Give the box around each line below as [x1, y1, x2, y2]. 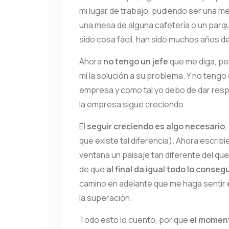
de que [79, 164, 105, 175]
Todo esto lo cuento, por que [79, 214, 190, 225]
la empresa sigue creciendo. [79, 99, 186, 110]
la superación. [79, 192, 132, 203]
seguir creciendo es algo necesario [87, 121, 225, 132]
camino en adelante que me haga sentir [79, 178, 227, 189]
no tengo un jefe [103, 56, 168, 67]
